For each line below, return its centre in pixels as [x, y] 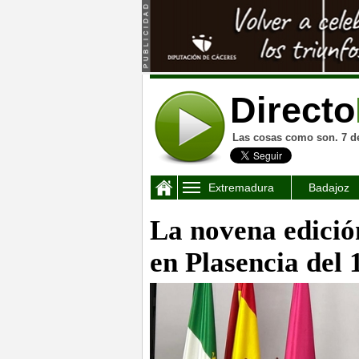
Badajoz [329, 188]
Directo [292, 110]
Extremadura [241, 188]
